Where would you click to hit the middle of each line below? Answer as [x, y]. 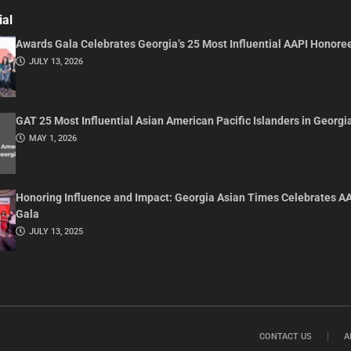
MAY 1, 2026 [52, 138]
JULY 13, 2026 [56, 62]
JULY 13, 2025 [56, 231]
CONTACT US [286, 336]
